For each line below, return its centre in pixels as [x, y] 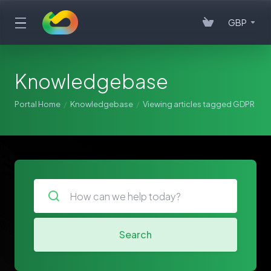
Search [135, 234]
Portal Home [38, 104]
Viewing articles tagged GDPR [199, 104]
